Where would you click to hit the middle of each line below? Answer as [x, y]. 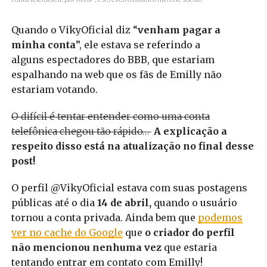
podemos [220, 218]
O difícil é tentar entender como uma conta [110, 117]
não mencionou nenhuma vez [86, 248]
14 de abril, [124, 203]
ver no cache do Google [67, 233]
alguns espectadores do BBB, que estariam [113, 60]
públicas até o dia [54, 203]
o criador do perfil [190, 233]
